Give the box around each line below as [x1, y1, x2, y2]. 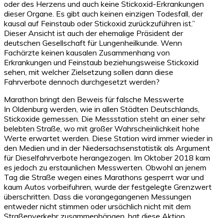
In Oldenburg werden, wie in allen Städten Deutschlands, [4, 104, 200, 114]
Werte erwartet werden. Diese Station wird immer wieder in [4, 133, 213, 143]
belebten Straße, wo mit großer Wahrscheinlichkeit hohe [4, 123, 200, 133]
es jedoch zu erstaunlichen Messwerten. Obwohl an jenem [4, 162, 206, 172]
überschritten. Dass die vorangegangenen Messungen [4, 191, 191, 201]
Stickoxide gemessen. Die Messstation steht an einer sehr [4, 113, 205, 124]
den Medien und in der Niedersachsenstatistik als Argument [4, 143, 210, 153]
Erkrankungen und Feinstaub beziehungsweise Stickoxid [4, 57, 199, 67]
